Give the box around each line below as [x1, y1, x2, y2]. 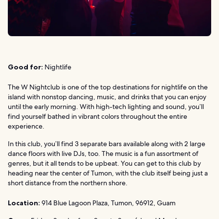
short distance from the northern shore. [8, 178, 128, 187]
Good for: [8, 62, 43, 71]
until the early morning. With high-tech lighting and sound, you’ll [8, 102, 204, 111]
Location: [8, 198, 40, 207]
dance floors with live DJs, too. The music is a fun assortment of [8, 149, 198, 158]
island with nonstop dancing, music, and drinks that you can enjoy [8, 92, 206, 101]
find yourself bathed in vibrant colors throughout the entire [8, 111, 187, 121]
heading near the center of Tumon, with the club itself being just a [8, 168, 208, 177]
